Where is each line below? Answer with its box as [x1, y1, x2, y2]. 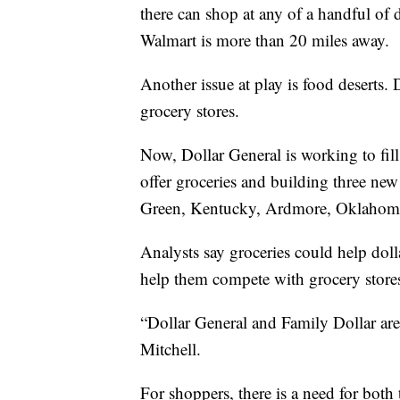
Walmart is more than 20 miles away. [140, 29, 389, 52]
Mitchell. [140, 337, 201, 361]
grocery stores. [140, 99, 239, 122]
